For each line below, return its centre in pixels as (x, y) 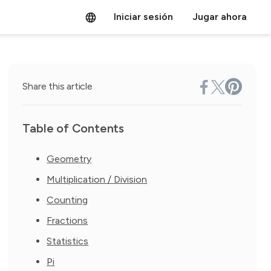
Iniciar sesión (143, 17)
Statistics (68, 241)
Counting (67, 200)
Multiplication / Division (97, 179)
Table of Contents (73, 128)
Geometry (69, 159)
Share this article (57, 86)
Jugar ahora (220, 17)
